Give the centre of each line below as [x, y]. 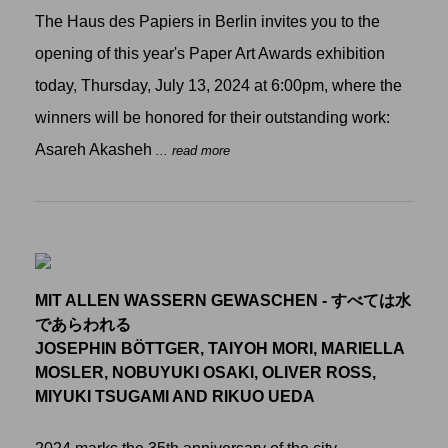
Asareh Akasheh [95, 150]
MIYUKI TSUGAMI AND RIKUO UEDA [175, 397]
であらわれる [83, 325]
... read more [193, 151]
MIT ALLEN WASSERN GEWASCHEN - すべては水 [223, 301]
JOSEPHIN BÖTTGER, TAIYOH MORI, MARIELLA [219, 349]
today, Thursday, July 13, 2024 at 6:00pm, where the [218, 86]
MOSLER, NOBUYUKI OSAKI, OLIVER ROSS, [205, 373]
